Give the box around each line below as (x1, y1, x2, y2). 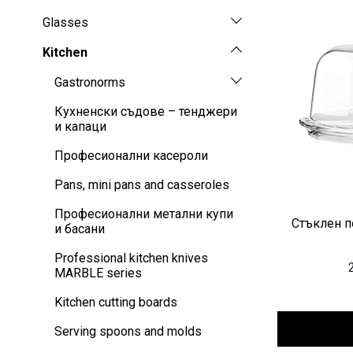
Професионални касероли (54, 148, 208, 164)
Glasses (43, 14, 88, 30)
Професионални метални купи (54, 206, 233, 222)
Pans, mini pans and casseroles (54, 177, 229, 193)
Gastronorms (54, 74, 125, 90)
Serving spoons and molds (54, 324, 202, 340)
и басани (54, 221, 105, 237)
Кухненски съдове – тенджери (54, 104, 237, 120)
